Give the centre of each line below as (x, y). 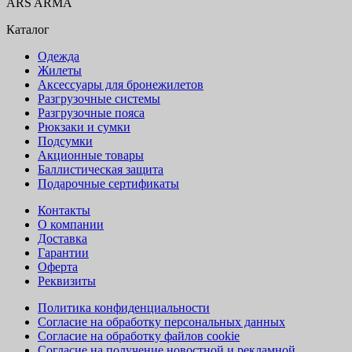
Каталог (28, 29)
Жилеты (60, 70)
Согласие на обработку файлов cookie (139, 335)
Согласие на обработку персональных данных (161, 321)
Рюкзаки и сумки (84, 126)
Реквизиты (67, 280)
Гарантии (63, 252)
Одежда (59, 56)
